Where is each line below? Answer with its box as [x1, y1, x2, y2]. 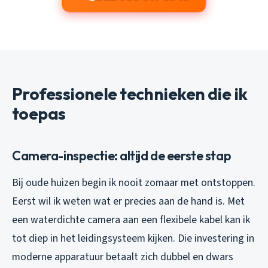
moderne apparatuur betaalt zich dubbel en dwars [12, 249, 233, 264]
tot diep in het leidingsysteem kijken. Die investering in [12, 230, 254, 246]
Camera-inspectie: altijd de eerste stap [12, 147, 232, 164]
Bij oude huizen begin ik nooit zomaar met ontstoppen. [12, 175, 255, 190]
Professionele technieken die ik [12, 83, 248, 104]
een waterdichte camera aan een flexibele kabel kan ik [12, 212, 250, 227]
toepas [12, 102, 66, 124]
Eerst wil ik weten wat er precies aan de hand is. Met [12, 193, 245, 209]
